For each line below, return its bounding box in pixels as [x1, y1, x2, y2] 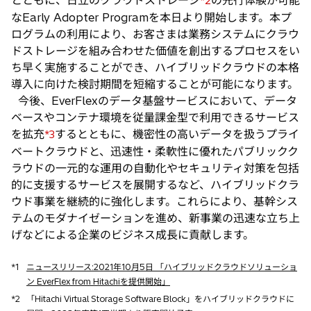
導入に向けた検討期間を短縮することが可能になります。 [11, 76, 299, 91]
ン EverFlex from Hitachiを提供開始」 [26, 276, 170, 287]
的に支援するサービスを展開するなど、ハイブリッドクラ [11, 177, 299, 192]
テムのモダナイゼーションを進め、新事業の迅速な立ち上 [11, 210, 300, 225]
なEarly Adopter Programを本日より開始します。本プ [11, 10, 292, 24]
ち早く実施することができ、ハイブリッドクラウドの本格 [11, 60, 299, 74]
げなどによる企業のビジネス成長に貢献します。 [11, 227, 254, 242]
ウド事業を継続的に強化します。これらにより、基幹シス [11, 194, 298, 208]
